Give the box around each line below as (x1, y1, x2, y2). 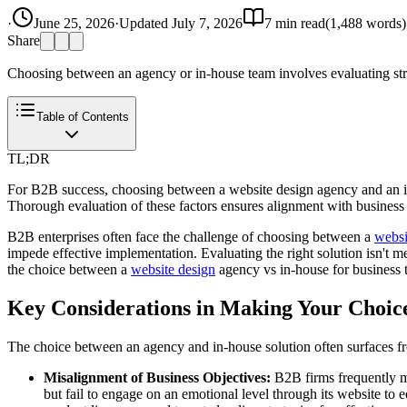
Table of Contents (36, 109, 129, 124)
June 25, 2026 (34, 15, 114, 31)
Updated (119, 15, 172, 31)
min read (272, 15, 325, 31)
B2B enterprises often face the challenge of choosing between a (7, 228, 374, 244)
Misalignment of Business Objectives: (44, 369, 271, 385)
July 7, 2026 (172, 15, 243, 31)
